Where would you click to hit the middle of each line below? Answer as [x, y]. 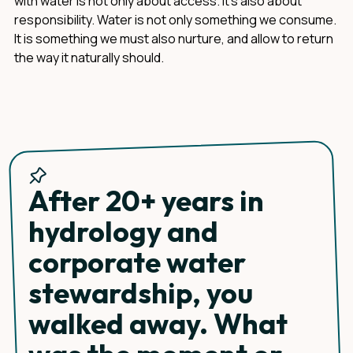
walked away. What [158, 323]
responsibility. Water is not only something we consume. [175, 20]
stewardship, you [141, 293]
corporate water [137, 262]
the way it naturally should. [89, 58]
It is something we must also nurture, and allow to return [174, 39]
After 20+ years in [146, 201]
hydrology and [123, 231]
